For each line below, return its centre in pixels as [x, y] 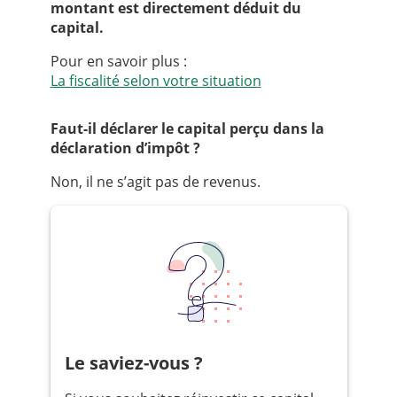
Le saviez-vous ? [138, 363]
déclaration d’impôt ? [125, 148]
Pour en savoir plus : [118, 62]
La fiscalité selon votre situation [156, 81]
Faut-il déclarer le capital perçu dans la [187, 129]
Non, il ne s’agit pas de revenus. [155, 182]
